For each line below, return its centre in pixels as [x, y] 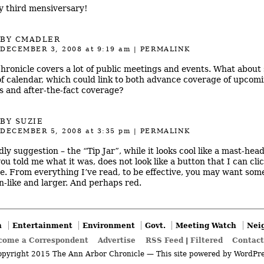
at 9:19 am [106, 49]
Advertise [117, 240]
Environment [108, 226]
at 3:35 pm [106, 131]
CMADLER [38, 39]
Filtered [206, 240]
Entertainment [42, 226]
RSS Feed [164, 240]
